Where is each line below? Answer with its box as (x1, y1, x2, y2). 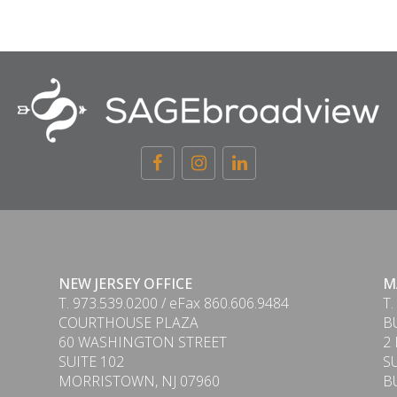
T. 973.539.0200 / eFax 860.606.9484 (58, 293, 289, 313)
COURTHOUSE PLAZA (58, 313, 198, 332)
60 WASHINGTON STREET (58, 332, 227, 352)
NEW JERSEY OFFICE (58, 274, 192, 293)
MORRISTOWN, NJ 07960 (58, 371, 220, 391)
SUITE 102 (58, 352, 124, 371)
